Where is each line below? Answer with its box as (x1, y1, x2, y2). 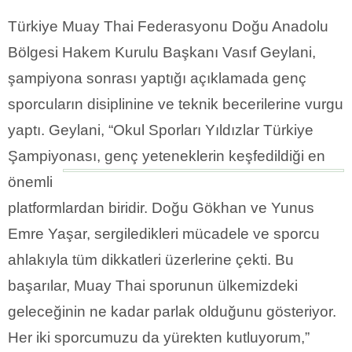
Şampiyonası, (8, 148, 104, 165)
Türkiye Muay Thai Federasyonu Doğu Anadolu (8, 18, 328, 35)
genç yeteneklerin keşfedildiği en (104, 148, 325, 165)
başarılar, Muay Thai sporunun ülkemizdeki (8, 277, 298, 295)
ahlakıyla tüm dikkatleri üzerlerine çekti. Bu (8, 251, 294, 269)
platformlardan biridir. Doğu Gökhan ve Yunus (8, 200, 314, 217)
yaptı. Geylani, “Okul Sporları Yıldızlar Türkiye (8, 122, 313, 139)
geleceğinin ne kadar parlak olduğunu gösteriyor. (8, 303, 336, 321)
